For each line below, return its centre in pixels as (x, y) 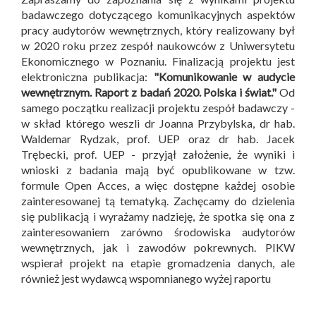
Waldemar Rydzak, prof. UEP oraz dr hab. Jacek (158, 138)
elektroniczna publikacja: (87, 76)
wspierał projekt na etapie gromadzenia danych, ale (158, 262)
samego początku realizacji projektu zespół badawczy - (158, 107)
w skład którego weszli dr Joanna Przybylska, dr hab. (158, 123)
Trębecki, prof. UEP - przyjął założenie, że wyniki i (158, 154)
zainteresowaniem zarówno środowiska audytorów (158, 231)
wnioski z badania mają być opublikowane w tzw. (158, 169)
